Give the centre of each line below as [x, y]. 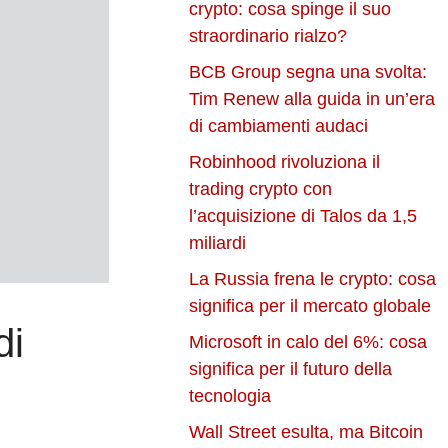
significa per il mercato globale [310, 306]
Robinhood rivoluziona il [285, 162]
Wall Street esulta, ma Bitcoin [306, 432]
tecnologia [230, 396]
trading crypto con [261, 189]
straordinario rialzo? [268, 36]
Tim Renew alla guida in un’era [312, 99]
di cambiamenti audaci [279, 126]
